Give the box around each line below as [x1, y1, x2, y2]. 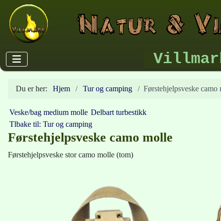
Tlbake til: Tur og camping [9, 120, 92, 129]
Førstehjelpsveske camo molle [8, 130, 173, 145]
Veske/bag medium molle [9, 108, 88, 117]
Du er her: [16, 84, 51, 93]
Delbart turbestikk [91, 108, 147, 117]
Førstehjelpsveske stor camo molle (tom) [8, 150, 133, 159]
